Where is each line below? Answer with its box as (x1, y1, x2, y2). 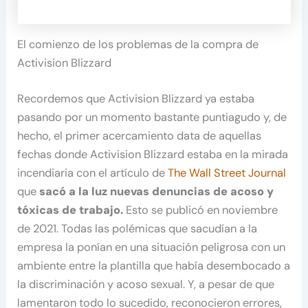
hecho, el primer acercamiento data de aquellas (17, 129, 262, 143)
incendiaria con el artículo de (17, 166, 168, 180)
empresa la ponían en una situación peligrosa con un (17, 240, 286, 254)
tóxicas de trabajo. (17, 203, 124, 217)
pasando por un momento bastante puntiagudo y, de (17, 110, 287, 124)
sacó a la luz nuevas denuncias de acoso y (39, 184, 274, 199)
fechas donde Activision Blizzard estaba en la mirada (17, 147, 289, 162)
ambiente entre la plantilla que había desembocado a (17, 258, 291, 273)
